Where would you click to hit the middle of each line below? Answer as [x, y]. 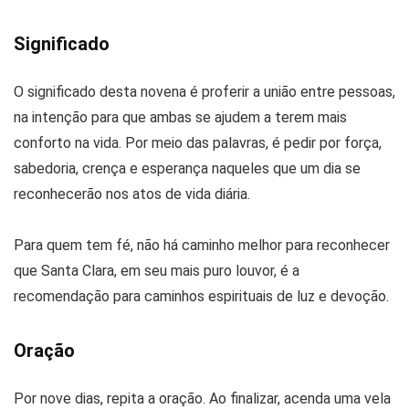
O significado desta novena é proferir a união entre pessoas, [204, 91]
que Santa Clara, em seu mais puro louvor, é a [157, 270]
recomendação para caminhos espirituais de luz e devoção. [201, 296]
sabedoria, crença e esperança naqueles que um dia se [187, 168]
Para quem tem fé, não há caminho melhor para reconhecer [202, 245]
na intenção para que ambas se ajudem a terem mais [180, 117]
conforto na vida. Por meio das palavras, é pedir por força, [198, 142]
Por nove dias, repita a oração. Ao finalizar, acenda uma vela [202, 398]
